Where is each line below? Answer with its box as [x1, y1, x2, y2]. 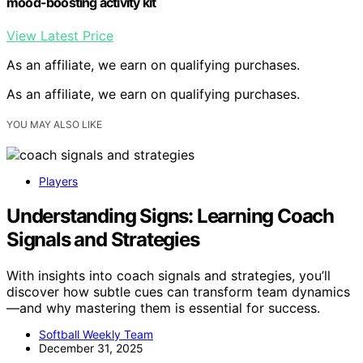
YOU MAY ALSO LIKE [6, 118, 102, 130]
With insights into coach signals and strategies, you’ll [6, 267, 331, 284]
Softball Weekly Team [39, 327, 153, 341]
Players [39, 174, 78, 189]
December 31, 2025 [39, 340, 143, 355]
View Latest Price [6, 27, 113, 44]
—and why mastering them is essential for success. [6, 299, 320, 316]
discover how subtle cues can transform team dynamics [6, 283, 350, 300]
